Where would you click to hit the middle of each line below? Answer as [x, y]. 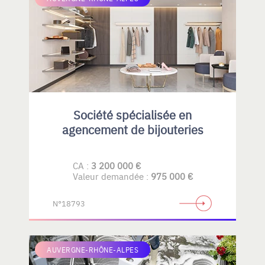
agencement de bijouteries [132, 129]
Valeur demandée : [112, 176]
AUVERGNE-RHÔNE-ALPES [93, 249]
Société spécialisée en [132, 114]
